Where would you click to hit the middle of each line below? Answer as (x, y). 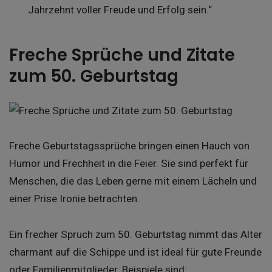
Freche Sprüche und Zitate (122, 55)
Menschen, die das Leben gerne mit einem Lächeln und (133, 181)
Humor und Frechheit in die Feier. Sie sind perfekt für (129, 164)
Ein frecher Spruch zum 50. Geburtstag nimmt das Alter (136, 234)
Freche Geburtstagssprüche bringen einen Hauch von (129, 146)
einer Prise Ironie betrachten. (74, 199)
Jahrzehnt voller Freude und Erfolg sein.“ (120, 10)
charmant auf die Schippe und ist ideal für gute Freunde (135, 252)
